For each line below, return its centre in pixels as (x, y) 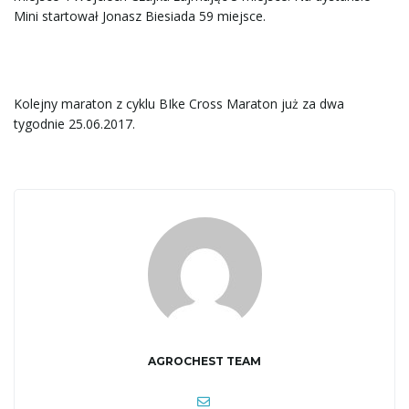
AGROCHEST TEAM (204, 361)
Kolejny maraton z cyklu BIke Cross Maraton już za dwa (179, 103)
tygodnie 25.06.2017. (74, 123)
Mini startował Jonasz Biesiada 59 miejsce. (140, 16)
